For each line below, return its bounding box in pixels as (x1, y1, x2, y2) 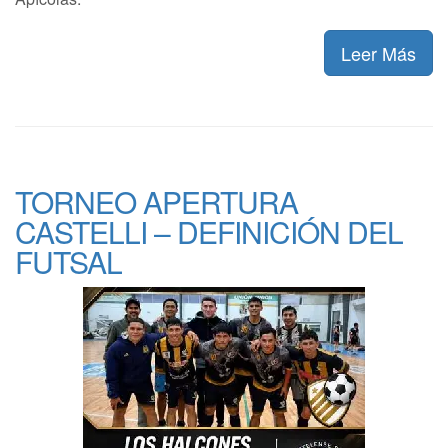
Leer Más (341, 40, 416, 66)
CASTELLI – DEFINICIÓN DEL (15, 210, 403, 253)
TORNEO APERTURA (15, 180, 298, 223)
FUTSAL (15, 240, 122, 283)
